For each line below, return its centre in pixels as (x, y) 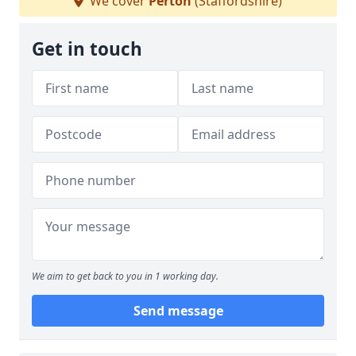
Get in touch (87, 49)
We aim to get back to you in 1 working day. (125, 276)
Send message (178, 311)
